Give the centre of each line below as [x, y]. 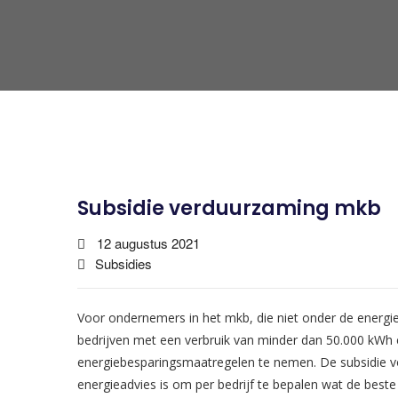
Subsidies [123, 263]
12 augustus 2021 [148, 243]
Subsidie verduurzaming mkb [229, 208]
